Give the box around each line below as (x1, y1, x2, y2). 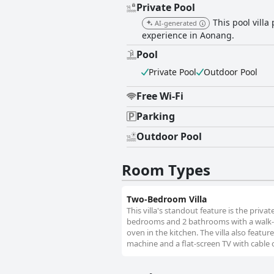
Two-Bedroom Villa (127, 193, 207, 206)
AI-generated (155, 18, 197, 28)
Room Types (122, 160, 210, 180)
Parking (136, 109, 175, 124)
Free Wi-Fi (136, 89, 183, 103)
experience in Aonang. (142, 29, 234, 42)
